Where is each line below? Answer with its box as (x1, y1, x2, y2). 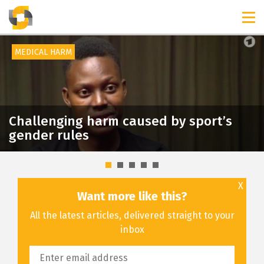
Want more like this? (77, 189, 187, 203)
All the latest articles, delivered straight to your (29, 209, 235, 221)
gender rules (9, 127, 89, 143)
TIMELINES (16, 6, 63, 19)
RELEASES (80, 6, 124, 19)
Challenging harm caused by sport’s (9, 113, 232, 129)
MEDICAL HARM (15, 47, 72, 57)
